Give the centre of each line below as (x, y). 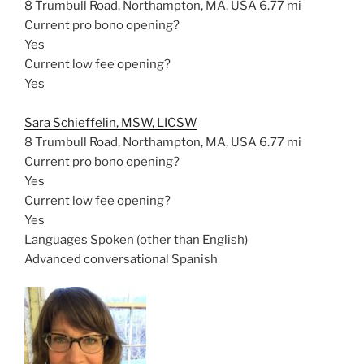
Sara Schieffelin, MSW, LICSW (111, 122)
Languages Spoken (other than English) (136, 239)
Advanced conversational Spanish (121, 259)
